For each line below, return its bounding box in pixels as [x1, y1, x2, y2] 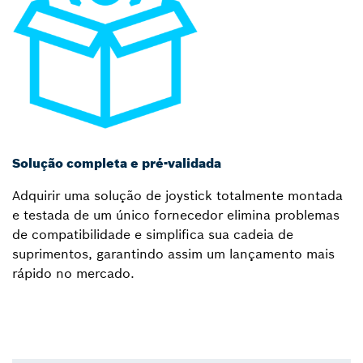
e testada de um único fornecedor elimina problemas [12, 206, 340, 223]
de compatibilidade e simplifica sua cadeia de [12, 225, 293, 242]
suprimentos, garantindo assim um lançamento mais [12, 245, 335, 262]
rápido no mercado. [12, 264, 135, 281]
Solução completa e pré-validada [12, 154, 221, 171]
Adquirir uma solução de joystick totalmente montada [12, 186, 343, 203]
